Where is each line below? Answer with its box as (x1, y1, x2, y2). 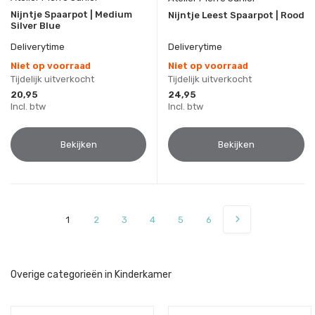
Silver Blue (11, 20, 60, 32)
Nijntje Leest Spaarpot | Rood (168, 10, 304, 21)
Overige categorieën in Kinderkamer (11, 269, 172, 281)
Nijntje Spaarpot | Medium (11, 9, 132, 20)
